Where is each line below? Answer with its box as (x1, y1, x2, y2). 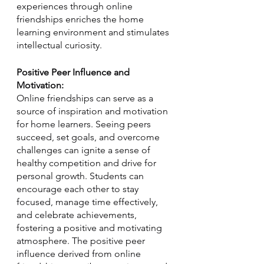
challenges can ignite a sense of (16, 144, 153, 156)
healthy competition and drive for (16, 157, 159, 169)
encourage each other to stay (16, 183, 141, 194)
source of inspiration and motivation (16, 105, 170, 117)
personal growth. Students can (16, 170, 146, 181)
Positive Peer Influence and (16, 67, 132, 78)
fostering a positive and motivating (16, 222, 164, 233)
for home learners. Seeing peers (16, 118, 153, 130)
